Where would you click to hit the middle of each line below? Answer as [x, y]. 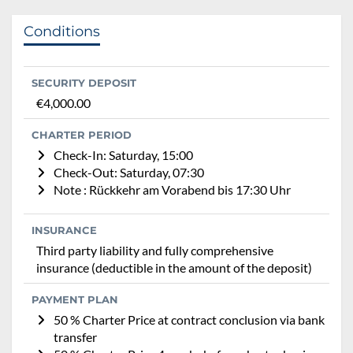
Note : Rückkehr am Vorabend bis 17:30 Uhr [172, 189]
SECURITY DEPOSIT [84, 82]
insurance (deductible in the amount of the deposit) [174, 267]
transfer [75, 336]
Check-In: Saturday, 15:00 [123, 154]
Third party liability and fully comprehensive [155, 250]
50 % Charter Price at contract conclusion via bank [189, 319]
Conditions [62, 31]
